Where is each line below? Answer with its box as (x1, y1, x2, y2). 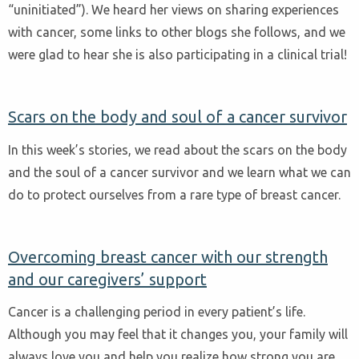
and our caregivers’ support (8, 269, 207, 288)
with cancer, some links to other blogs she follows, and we (8, 24, 345, 39)
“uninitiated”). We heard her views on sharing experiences (8, 2, 339, 17)
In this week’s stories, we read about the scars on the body (8, 142, 347, 157)
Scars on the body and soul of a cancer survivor (8, 107, 347, 126)
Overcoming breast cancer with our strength (8, 247, 328, 266)
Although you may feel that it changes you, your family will (8, 327, 348, 342)
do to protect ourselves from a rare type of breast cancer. (8, 187, 341, 202)
